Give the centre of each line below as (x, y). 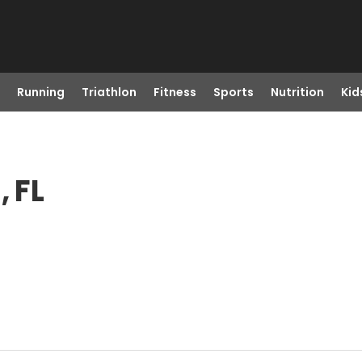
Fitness (175, 92)
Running (40, 92)
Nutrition (297, 92)
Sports (233, 92)
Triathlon (109, 92)
